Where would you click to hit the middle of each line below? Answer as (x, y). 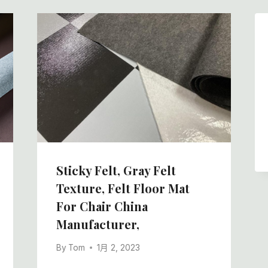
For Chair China (102, 206)
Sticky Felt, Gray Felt (116, 170)
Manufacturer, (98, 224)
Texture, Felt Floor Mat (123, 188)
